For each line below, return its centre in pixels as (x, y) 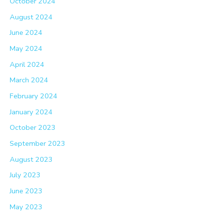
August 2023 (31, 159)
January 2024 (31, 112)
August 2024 (31, 17)
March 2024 (29, 80)
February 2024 (34, 96)
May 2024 (26, 49)
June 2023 (26, 191)
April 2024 (27, 64)
